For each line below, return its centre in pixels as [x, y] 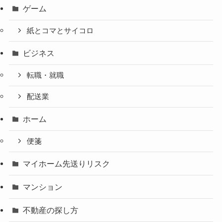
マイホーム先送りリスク [67, 163]
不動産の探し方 [51, 210]
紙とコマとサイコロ [60, 31]
